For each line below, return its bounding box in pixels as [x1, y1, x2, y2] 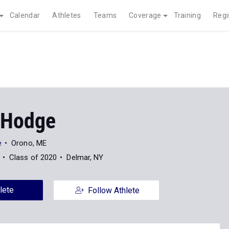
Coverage [129, 11, 162, 19]
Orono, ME [11, 139, 47, 148]
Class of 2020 [9, 153, 57, 162]
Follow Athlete [87, 186, 140, 195]
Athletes [52, 11, 81, 19]
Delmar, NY [66, 153, 104, 162]
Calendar [9, 11, 40, 19]
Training [173, 11, 201, 19]
